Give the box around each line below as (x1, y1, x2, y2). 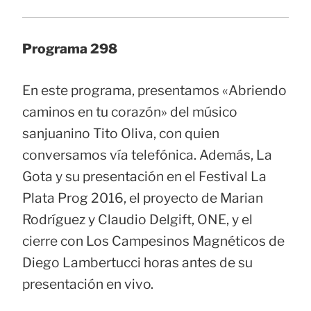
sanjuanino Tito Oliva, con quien (22, 124, 219, 142)
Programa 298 (22, 40, 117, 58)
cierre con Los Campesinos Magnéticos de (22, 232, 285, 249)
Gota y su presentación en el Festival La (22, 167, 267, 185)
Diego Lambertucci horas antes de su (22, 253, 253, 271)
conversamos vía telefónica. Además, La (22, 146, 272, 163)
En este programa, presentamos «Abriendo (22, 81, 287, 99)
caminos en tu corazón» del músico (22, 103, 237, 120)
